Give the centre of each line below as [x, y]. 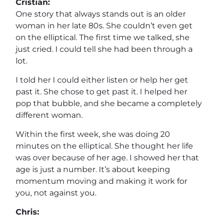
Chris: [27, 212]
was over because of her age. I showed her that [107, 157]
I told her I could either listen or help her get [102, 80]
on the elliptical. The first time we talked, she [103, 37]
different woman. [49, 115]
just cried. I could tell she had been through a [104, 49]
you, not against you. [56, 193]
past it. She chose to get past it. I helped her [101, 91]
